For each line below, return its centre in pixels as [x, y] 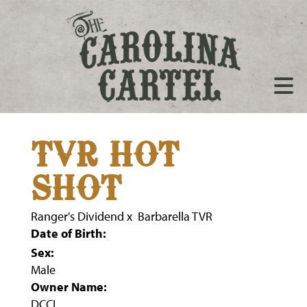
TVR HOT [105, 157]
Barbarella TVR [175, 216]
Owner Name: [69, 287]
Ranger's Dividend [77, 216]
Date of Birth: [69, 233]
